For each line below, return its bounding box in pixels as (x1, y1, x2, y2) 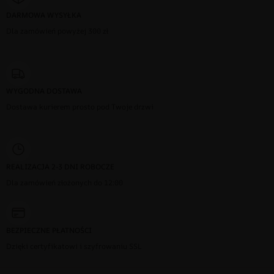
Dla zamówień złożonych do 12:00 (6, 177, 123, 188)
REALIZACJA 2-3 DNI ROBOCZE (6, 161, 114, 172)
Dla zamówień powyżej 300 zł (6, 25, 108, 36)
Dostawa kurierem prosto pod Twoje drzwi (6, 101, 154, 112)
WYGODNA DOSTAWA (6, 85, 82, 96)
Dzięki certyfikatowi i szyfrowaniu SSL (6, 240, 142, 251)
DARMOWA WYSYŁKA (6, 9, 81, 20)
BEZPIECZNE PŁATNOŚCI (6, 224, 92, 235)
